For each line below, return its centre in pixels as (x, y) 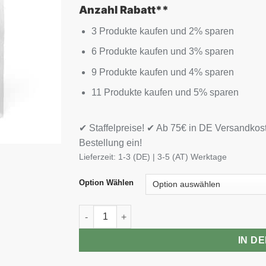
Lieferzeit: (99, 156)
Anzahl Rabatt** (124, 9)
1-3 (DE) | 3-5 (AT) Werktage (173, 156)
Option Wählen (107, 182)
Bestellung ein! (111, 142)
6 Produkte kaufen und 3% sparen (162, 52)
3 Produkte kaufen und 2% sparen (162, 31)
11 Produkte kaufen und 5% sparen (165, 93)
